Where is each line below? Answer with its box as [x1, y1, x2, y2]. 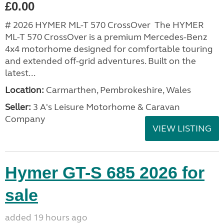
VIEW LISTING [152, 123, 211, 134]
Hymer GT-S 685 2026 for [5, 163, 204, 182]
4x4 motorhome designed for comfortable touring [5, 43, 213, 54]
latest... [5, 67, 35, 78]
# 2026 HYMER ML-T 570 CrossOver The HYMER [5, 19, 204, 30]
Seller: [5, 101, 31, 112]
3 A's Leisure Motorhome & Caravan [31, 101, 180, 112]
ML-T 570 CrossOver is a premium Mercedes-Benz [5, 31, 207, 42]
